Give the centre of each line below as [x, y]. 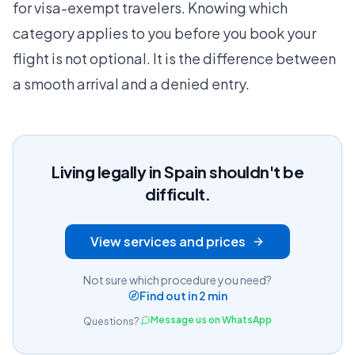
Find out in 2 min [183, 296]
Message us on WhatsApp [211, 320]
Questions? [111, 322]
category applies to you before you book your [164, 33]
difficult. [177, 194]
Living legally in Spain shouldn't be [177, 172]
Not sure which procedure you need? [177, 280]
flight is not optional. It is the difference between [174, 59]
